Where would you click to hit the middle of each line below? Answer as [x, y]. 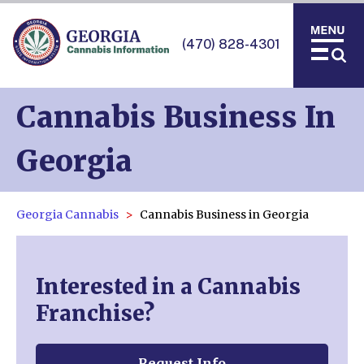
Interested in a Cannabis [168, 286]
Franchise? [95, 313]
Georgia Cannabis [67, 214]
